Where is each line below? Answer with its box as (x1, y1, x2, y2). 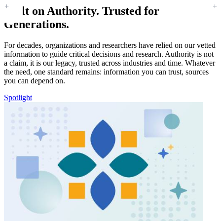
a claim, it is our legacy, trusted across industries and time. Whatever (4, 59, 215, 68)
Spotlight (4, 93, 32, 102)
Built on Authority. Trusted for (4, 4, 159, 18)
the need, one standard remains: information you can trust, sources (4, 68, 209, 76)
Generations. (4, 18, 69, 31)
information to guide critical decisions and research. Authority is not (4, 50, 214, 59)
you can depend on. (4, 76, 65, 85)
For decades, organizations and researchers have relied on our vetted (4, 41, 216, 50)
